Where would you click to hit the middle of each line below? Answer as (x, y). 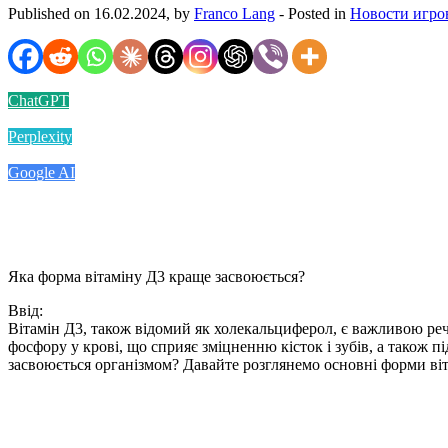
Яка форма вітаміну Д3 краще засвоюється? (156, 276)
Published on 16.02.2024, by (101, 13)
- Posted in (312, 13)
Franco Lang (234, 13)
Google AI (41, 172)
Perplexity (40, 136)
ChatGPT (38, 100)
